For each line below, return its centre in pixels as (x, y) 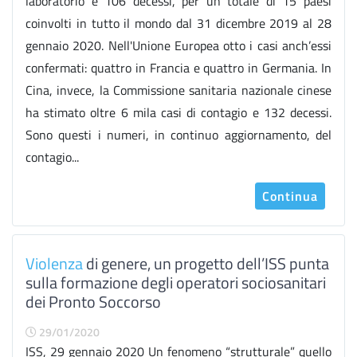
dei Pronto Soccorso (93, 302)
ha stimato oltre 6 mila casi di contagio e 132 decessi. (178, 112)
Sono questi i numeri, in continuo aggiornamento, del (178, 135)
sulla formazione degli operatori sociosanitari (176, 282)
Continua (290, 196)
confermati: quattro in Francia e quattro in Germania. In (178, 68)
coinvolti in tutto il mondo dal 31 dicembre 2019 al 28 (178, 23)
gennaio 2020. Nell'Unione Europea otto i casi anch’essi (178, 45)
